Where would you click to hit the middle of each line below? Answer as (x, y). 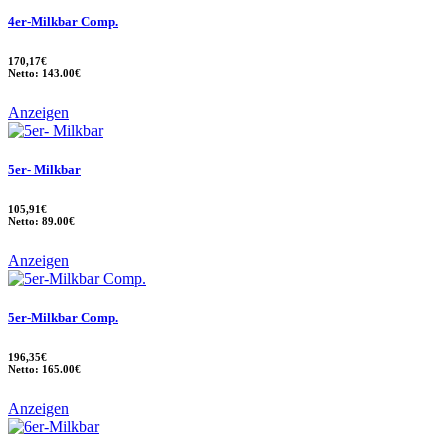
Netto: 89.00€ (41, 220)
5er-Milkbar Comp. (63, 318)
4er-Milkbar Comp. (63, 21)
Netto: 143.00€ (44, 72)
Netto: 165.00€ (44, 369)
